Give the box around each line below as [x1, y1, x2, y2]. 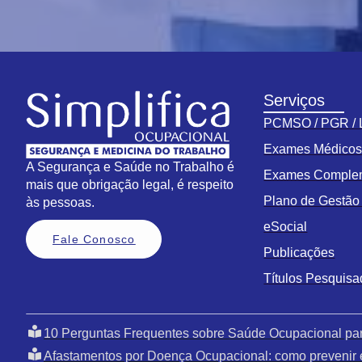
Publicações [263, 245, 335, 259]
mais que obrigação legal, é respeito [26, 177, 234, 192]
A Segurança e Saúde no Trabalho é [26, 159, 234, 174]
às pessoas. [26, 195, 95, 209]
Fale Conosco [53, 232, 136, 246]
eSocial [263, 219, 308, 234]
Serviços [263, 90, 326, 109]
